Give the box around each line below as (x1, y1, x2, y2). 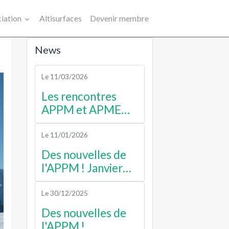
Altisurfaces (39, 13, 82, 23)
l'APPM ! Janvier (41, 161, 123, 175)
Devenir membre (89, 13, 149, 23)
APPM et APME (41, 102, 122, 117)
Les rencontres (41, 89, 117, 103)
